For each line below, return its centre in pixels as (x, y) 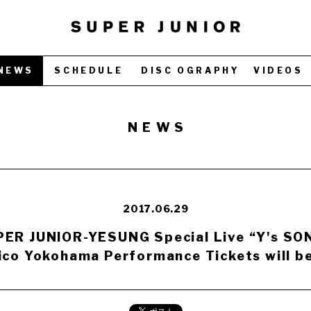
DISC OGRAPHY (190, 70)
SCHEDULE (89, 70)
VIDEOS (278, 70)
